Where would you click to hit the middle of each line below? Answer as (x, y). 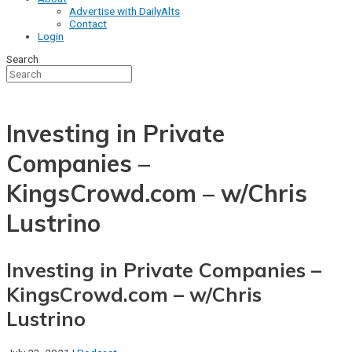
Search (22, 59)
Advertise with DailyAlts (125, 11)
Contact (88, 23)
